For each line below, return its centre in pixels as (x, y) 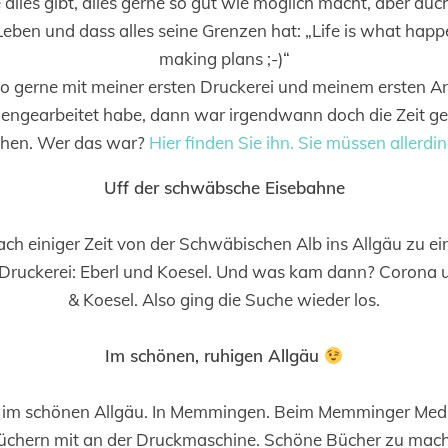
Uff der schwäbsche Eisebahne (224, 187)
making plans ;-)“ (224, 58)
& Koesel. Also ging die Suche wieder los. (224, 299)
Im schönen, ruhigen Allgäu (214, 355)
